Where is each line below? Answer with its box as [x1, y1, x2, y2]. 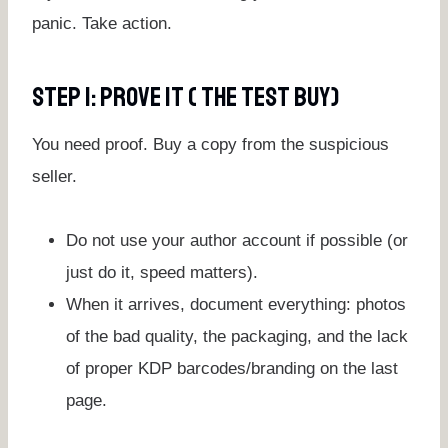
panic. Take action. [32, 13, 172, 33]
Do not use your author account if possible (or [66, 230, 408, 250]
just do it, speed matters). [66, 262, 258, 282]
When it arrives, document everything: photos [66, 294, 406, 314]
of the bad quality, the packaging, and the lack [66, 326, 408, 346]
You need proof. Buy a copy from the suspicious [32, 134, 389, 154]
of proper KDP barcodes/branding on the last [66, 358, 398, 378]
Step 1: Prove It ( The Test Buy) [32, 80, 339, 115]
